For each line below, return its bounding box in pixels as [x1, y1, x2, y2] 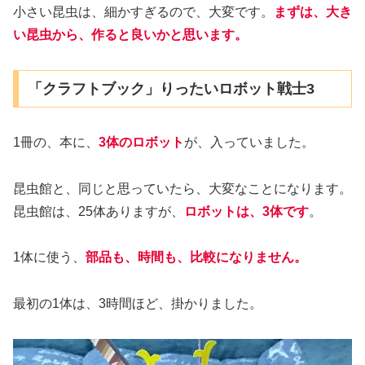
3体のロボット [99, 134, 184, 149]
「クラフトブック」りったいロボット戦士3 [27, 80, 314, 97]
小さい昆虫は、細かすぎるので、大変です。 [13, 5, 274, 20]
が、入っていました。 [184, 134, 314, 149]
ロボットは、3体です [184, 204, 309, 218]
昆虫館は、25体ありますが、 [13, 204, 184, 218]
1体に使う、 [13, 250, 86, 265]
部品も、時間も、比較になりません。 [86, 250, 307, 265]
